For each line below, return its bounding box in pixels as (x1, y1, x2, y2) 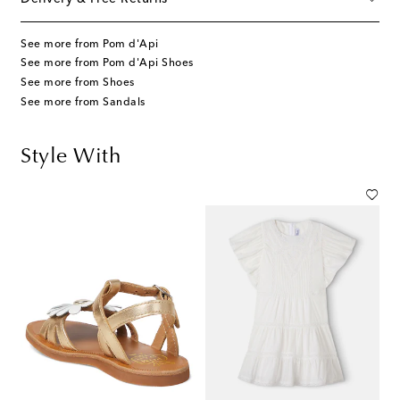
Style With (21, 146, 121, 168)
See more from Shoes (21, 77, 135, 88)
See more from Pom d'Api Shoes (21, 58, 194, 70)
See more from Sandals (21, 96, 146, 108)
